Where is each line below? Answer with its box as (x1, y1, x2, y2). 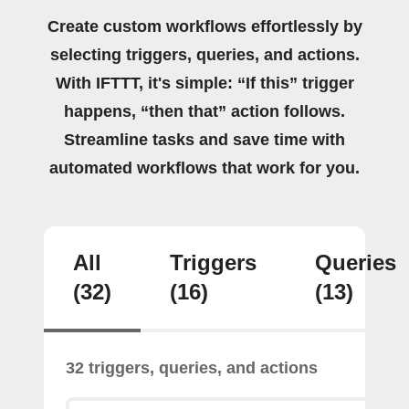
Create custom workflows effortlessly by (47, 16, 362, 36)
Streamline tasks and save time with (64, 130, 345, 149)
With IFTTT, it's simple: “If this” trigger (55, 73, 354, 92)
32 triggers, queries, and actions (66, 358, 318, 377)
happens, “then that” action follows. (64, 101, 345, 121)
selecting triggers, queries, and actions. (49, 45, 360, 64)
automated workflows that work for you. (49, 158, 360, 177)
